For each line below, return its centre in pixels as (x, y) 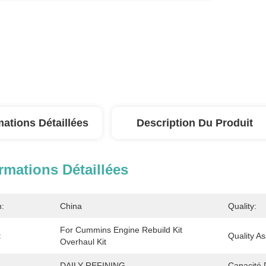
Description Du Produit (195, 123)
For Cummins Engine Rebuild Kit (121, 230)
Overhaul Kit (83, 242)
